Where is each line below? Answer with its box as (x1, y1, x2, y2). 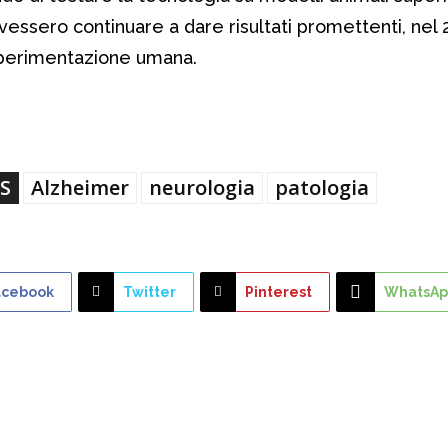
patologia (275, 173, 369, 201)
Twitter (123, 283, 176, 300)
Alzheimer (31, 173, 129, 201)
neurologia (149, 173, 255, 201)
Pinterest (245, 283, 312, 300)
